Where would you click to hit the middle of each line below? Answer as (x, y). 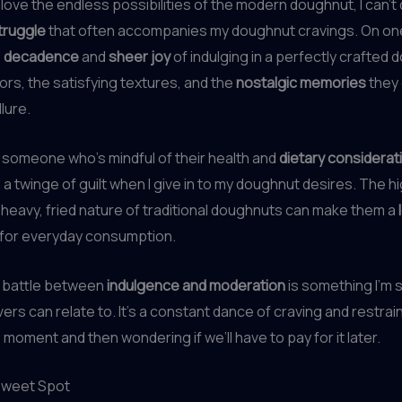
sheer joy (140, 57)
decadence (41, 57)
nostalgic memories (301, 83)
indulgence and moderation (196, 285)
